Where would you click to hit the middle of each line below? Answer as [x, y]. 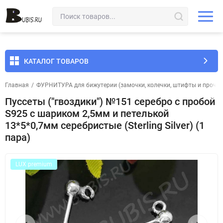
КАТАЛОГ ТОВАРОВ [56, 61]
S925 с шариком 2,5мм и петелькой [87, 113]
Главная [17, 85]
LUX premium [34, 164]
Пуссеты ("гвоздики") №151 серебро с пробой [110, 102]
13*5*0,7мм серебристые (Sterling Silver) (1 [105, 125]
